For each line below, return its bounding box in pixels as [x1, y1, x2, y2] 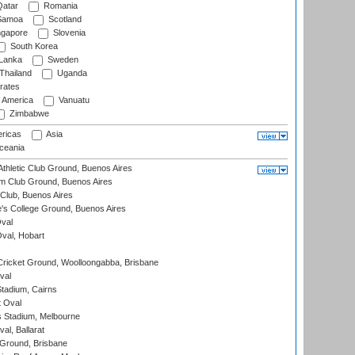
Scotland [46, 14, 82, 25]
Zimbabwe [7, 109, 49, 119]
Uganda [55, 68, 87, 78]
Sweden [45, 55, 78, 65]
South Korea [8, 41, 58, 52]
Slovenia [51, 28, 86, 38]
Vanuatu [56, 95, 90, 105]
